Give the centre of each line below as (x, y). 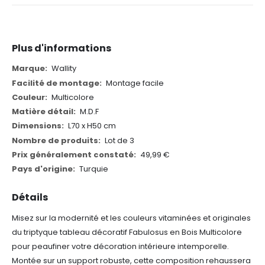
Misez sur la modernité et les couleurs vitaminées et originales (131, 218)
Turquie (93, 169)
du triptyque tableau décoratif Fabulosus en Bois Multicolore (127, 232)
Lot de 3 (119, 140)
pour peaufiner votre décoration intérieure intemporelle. (120, 247)
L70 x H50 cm (92, 126)
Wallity (64, 69)
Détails (30, 198)
